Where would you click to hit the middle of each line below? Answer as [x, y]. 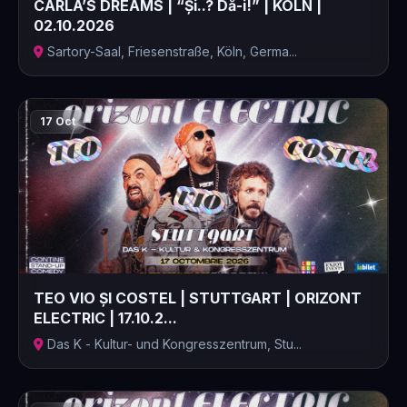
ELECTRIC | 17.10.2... [105, 318]
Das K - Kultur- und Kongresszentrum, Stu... [174, 344]
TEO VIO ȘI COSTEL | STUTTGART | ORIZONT [198, 298]
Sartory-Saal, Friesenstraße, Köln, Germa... [172, 51]
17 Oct [58, 121]
